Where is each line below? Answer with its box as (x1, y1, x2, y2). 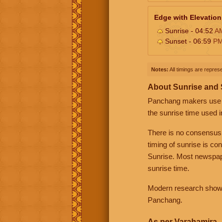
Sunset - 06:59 (163, 37, 213, 45)
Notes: (151, 66, 168, 72)
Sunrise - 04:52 (163, 26, 215, 35)
